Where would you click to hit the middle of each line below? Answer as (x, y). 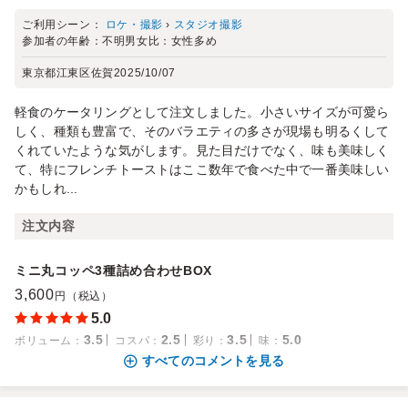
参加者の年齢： (62, 41)
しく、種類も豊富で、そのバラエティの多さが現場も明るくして (202, 131)
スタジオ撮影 (208, 25)
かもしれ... (46, 189)
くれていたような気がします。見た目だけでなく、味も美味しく (202, 150)
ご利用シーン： (64, 25)
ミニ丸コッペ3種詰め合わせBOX (114, 270)
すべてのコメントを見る (213, 361)
